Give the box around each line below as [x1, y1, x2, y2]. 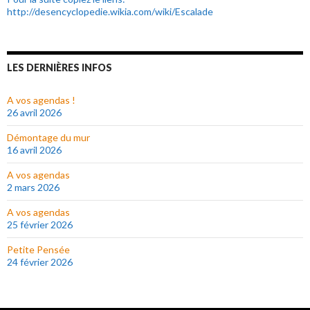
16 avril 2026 [7, 143, 62, 156]
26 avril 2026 [7, 106, 62, 118]
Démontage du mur [7, 131, 90, 143]
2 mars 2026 [7, 181, 60, 193]
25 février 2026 [7, 218, 73, 230]
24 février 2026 [7, 255, 73, 268]
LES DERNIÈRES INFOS [7, 61, 112, 73]
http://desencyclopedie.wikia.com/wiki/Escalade [7, 5, 213, 17]
